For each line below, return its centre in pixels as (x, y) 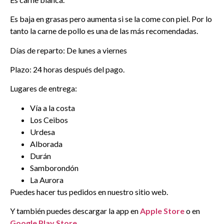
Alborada (46, 143)
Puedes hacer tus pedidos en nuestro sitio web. (89, 191)
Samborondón (54, 167)
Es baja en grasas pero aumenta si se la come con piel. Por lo (111, 19)
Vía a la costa (52, 107)
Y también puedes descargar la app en (75, 211)
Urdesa (42, 131)
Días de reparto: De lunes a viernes (68, 50)
